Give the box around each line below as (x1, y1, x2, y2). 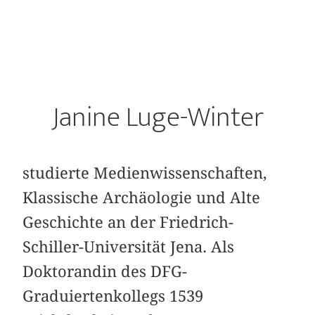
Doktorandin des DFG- (22, 262, 188, 281)
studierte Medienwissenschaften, (22, 163, 268, 182)
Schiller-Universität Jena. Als (22, 237, 235, 256)
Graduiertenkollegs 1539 (22, 286, 204, 305)
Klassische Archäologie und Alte (22, 188, 261, 207)
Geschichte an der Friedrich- (22, 212, 234, 231)
